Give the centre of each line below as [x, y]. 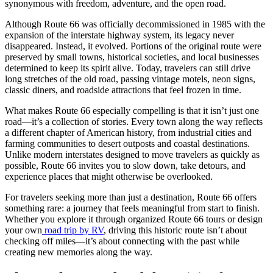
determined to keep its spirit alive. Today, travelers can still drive [128, 68]
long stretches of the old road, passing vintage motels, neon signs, [130, 79]
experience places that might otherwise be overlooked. [109, 176]
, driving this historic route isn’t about [175, 230]
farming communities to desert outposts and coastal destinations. [127, 143]
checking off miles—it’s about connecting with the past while [122, 241]
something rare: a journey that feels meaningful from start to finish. [132, 208]
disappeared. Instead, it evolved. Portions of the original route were [133, 46]
